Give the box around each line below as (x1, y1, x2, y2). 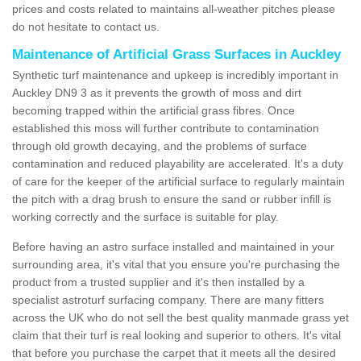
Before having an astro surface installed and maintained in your (12, 239, 334, 253)
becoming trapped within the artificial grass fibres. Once (12, 103, 295, 117)
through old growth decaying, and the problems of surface (12, 139, 307, 152)
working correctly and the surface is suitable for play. (12, 210, 279, 223)
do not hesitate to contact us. (12, 19, 160, 33)
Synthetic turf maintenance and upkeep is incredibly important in (12, 68, 338, 81)
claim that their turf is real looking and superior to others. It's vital (12, 328, 341, 342)
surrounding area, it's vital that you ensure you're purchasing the (12, 257, 340, 271)
